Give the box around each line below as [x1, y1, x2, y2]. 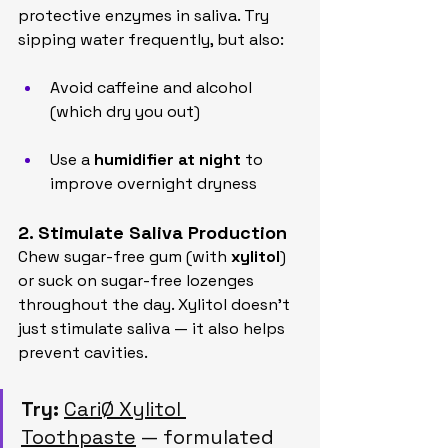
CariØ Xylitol [64, 396, 186, 422]
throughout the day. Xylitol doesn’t [18, 294, 294, 315]
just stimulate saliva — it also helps [18, 318, 289, 339]
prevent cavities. [18, 342, 148, 363]
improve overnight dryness [50, 173, 257, 194]
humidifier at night [94, 149, 241, 170]
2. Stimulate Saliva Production [18, 221, 287, 244]
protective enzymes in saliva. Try [18, 5, 273, 26]
